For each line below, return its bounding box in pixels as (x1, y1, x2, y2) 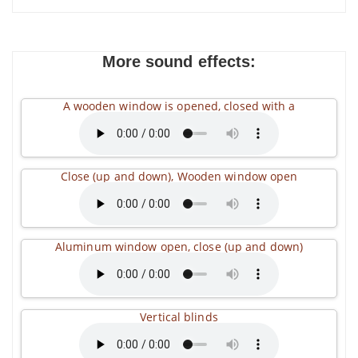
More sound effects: (101, 53, 257, 70)
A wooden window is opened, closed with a (62, 98, 296, 113)
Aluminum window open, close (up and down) (54, 239, 304, 254)
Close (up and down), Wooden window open (60, 169, 298, 184)
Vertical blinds (140, 309, 218, 324)
